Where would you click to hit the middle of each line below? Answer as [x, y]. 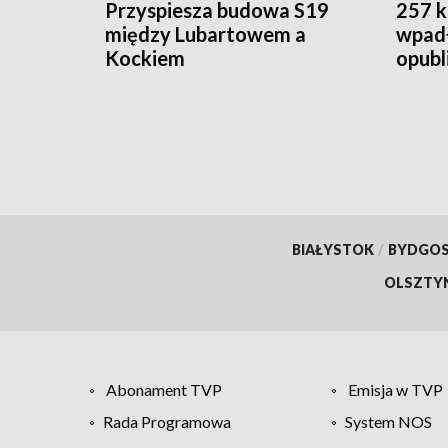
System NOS [388, 421]
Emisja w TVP [395, 389]
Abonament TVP [164, 389]
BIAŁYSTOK [332, 249]
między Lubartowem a [205, 33]
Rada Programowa [167, 421]
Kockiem [145, 57]
